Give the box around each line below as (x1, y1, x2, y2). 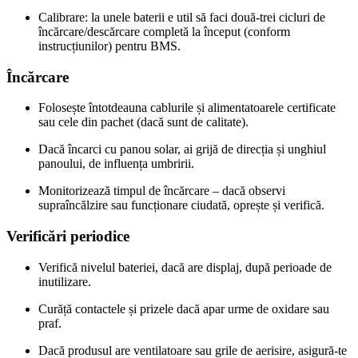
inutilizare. (38, 274, 91, 288)
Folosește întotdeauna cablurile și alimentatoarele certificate (38, 101, 336, 115)
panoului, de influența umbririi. (38, 157, 194, 171)
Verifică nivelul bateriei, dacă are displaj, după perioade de (38, 260, 332, 274)
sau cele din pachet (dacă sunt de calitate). (38, 115, 249, 129)
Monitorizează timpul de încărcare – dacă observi (38, 184, 285, 198)
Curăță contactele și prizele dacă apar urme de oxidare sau (38, 301, 329, 316)
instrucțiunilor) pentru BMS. (38, 38, 181, 53)
